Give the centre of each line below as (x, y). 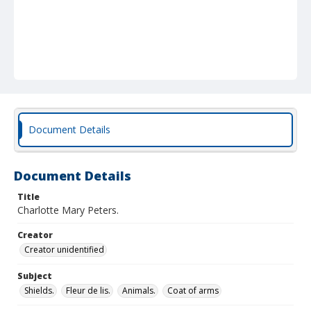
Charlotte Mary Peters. (68, 210)
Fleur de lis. (88, 291)
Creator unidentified (64, 250)
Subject (35, 276)
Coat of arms (193, 291)
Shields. (39, 291)
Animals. (139, 291)
